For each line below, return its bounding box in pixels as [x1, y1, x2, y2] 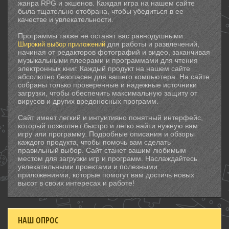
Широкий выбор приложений [18, 40, 107, 48]
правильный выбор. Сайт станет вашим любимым [18, 146, 186, 154]
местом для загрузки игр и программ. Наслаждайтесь [18, 154, 197, 163]
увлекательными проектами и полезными [18, 163, 157, 171]
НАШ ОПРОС [18, 215, 58, 226]
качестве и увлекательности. [18, 15, 113, 24]
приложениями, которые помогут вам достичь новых [18, 171, 194, 179]
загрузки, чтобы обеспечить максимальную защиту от [18, 89, 197, 97]
